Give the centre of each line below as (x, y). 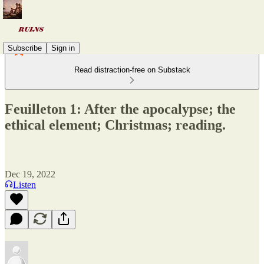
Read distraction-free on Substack (132, 70)
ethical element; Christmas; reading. (115, 125)
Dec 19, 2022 (30, 174)
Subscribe (25, 48)
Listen (24, 184)
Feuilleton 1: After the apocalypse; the (120, 109)
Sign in (63, 48)
